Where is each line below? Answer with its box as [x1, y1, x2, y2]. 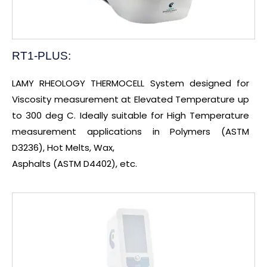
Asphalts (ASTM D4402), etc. [12, 157, 137, 170]
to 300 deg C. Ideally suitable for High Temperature [12, 109, 249, 122]
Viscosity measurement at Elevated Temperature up [12, 93, 249, 106]
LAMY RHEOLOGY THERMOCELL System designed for [12, 77, 249, 90]
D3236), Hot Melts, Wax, [12, 141, 114, 154]
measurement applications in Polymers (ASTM [12, 125, 249, 138]
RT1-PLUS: [12, 49, 71, 63]
